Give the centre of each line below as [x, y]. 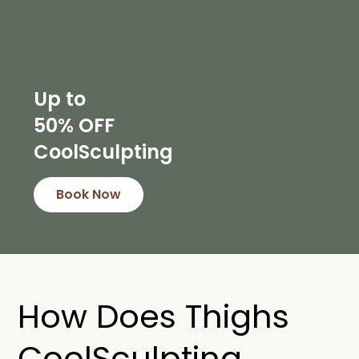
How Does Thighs [154, 317]
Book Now [89, 194]
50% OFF [75, 125]
